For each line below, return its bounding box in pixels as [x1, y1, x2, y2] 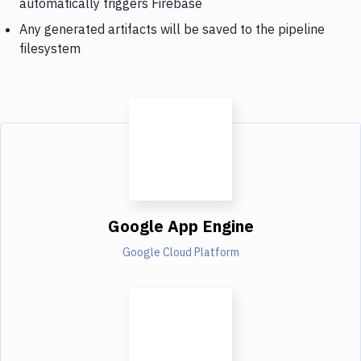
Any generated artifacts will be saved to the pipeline [19, 20, 325, 37]
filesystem [19, 39, 81, 56]
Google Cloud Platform [122, 244, 239, 259]
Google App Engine [107, 214, 254, 237]
